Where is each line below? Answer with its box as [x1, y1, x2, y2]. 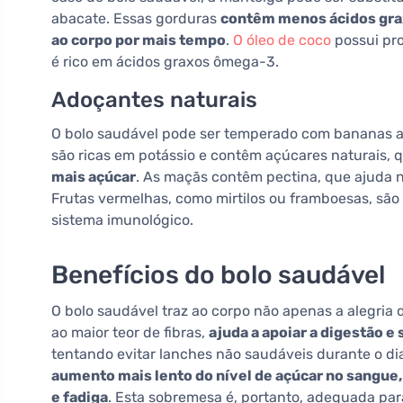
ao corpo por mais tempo [51, 31, 226, 49]
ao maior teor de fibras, [51, 324, 209, 342]
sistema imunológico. [51, 211, 193, 229]
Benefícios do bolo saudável [51, 260, 385, 291]
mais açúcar [51, 168, 136, 186]
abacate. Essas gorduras [51, 10, 220, 28]
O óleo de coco [233, 31, 331, 49]
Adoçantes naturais [51, 87, 257, 113]
